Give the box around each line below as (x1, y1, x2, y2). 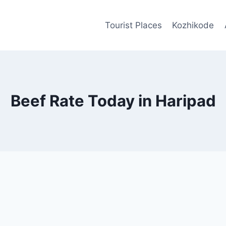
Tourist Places (104, 20, 162, 30)
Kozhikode (172, 20, 214, 30)
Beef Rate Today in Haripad (10, 91, 216, 110)
